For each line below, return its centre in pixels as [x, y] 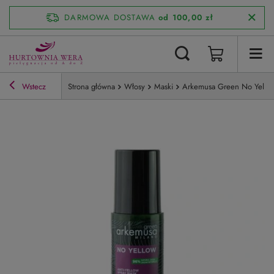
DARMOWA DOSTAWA [110, 17]
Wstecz [33, 86]
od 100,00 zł [186, 17]
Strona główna [91, 86]
